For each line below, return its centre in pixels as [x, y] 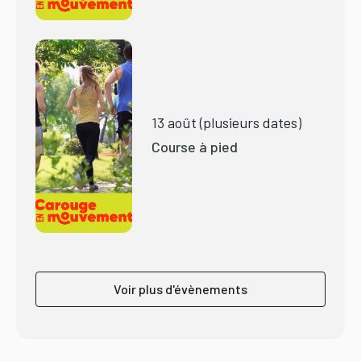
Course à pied [195, 147]
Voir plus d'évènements [180, 289]
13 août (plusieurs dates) [226, 123]
